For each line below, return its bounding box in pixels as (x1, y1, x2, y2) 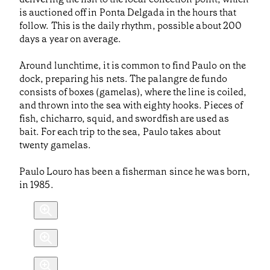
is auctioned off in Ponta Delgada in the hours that (19, 6, 237, 19)
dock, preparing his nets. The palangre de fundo (19, 72, 227, 86)
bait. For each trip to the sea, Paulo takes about (19, 125, 221, 139)
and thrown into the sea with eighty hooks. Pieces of (19, 99, 243, 112)
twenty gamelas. (19, 139, 92, 152)
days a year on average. (19, 33, 121, 46)
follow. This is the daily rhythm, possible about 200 (19, 19, 242, 33)
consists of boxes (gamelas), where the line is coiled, (19, 86, 247, 99)
